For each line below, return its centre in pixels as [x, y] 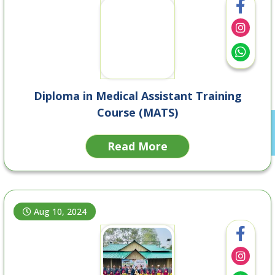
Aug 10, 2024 [60, 211]
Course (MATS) [137, 112]
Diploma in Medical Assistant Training [137, 95]
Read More [137, 146]
